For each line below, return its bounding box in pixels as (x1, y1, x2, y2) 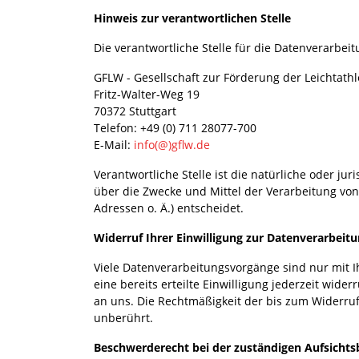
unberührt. (94, 309, 153, 325)
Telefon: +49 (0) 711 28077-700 (94, 119, 256, 135)
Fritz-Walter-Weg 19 (94, 86, 200, 102)
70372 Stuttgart (94, 103, 176, 119)
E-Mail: (94, 136, 134, 152)
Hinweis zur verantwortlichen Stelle (94, 10, 291, 26)
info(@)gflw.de (134, 136, 210, 152)
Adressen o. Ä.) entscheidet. (94, 200, 244, 216)
